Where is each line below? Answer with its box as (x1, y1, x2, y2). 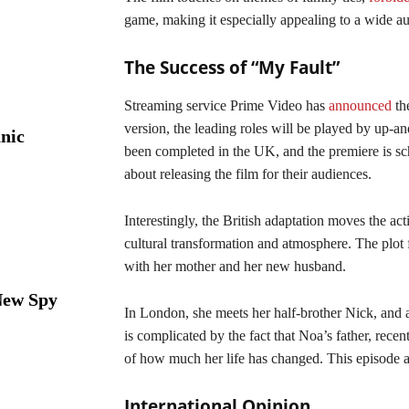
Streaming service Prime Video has (124, 98, 329, 113)
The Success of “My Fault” (124, 56, 340, 79)
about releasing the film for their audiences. (124, 166, 372, 182)
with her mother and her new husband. (124, 258, 346, 274)
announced (329, 98, 392, 113)
